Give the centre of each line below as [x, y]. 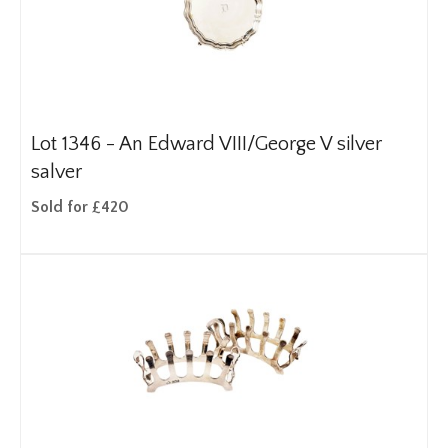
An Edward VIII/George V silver [250, 144]
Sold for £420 [80, 207]
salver [56, 172]
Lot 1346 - [75, 144]
